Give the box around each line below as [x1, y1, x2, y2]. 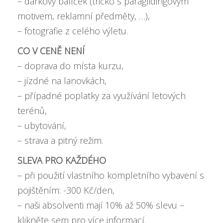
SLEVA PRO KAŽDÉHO [17, 154, 106, 166]
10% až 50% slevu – [105, 199, 184, 211]
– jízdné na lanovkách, [17, 75, 107, 87]
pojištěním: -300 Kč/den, [17, 184, 114, 196]
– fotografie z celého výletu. [17, 25, 128, 37]
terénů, [17, 105, 47, 116]
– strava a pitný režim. [17, 134, 103, 146]
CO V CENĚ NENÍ [17, 45, 85, 57]
